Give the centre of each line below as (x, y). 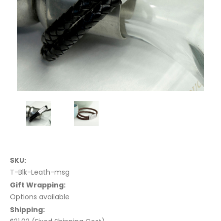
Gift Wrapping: (38, 185)
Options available (40, 197)
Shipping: (27, 210)
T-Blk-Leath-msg (40, 172)
